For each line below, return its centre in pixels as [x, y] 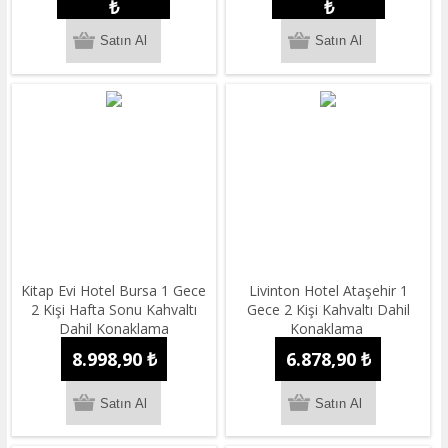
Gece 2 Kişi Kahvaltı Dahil [328, 310]
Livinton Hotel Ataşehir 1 [328, 291]
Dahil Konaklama [113, 329]
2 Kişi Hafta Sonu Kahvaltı [113, 310]
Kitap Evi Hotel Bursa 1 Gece [114, 291]
